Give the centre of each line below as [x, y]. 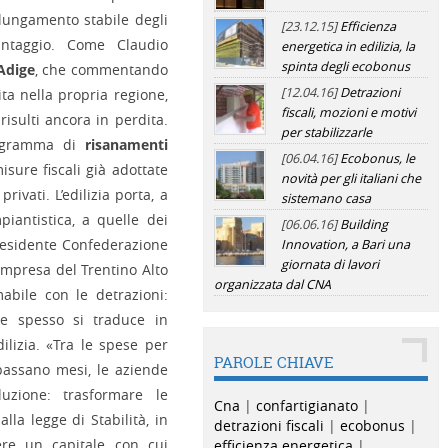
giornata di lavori [329, 264]
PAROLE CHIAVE [273, 362]
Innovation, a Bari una [345, 244]
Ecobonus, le [377, 158]
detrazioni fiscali [268, 425]
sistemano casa [325, 198]
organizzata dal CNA [272, 284]
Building [363, 224]
